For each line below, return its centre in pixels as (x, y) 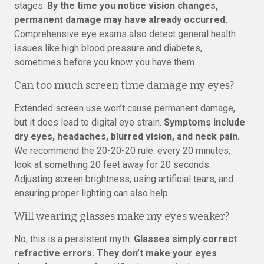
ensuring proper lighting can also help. (92, 193)
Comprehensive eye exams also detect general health (125, 34)
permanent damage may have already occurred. (121, 20)
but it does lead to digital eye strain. (89, 122)
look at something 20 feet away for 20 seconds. (113, 165)
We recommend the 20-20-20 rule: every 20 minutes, (122, 151)
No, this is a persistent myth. (74, 239)
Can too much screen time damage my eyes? (124, 85)
